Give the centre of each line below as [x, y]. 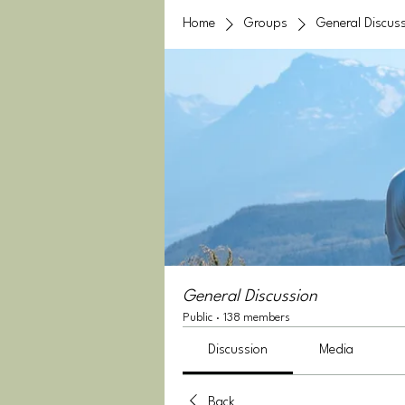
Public [198, 318]
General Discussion [250, 297]
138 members [257, 318]
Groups [266, 24]
